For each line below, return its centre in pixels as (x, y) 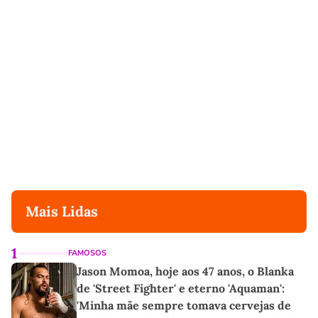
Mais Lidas (62, 212)
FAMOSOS (87, 253)
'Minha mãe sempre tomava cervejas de (184, 306)
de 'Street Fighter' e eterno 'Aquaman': (181, 289)
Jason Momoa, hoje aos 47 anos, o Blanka (185, 272)
